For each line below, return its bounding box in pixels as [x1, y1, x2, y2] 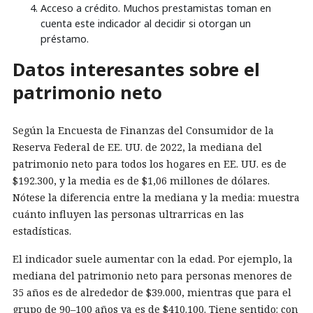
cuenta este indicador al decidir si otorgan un [41, 17, 251, 31]
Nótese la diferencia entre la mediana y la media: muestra [13, 190, 300, 204]
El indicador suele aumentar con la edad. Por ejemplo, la [13, 252, 293, 265]
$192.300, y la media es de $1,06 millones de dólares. [13, 173, 270, 187]
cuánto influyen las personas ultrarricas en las [13, 207, 244, 221]
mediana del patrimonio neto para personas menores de [13, 268, 292, 282]
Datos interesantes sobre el [13, 57, 260, 82]
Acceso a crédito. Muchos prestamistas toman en [41, 1, 271, 15]
